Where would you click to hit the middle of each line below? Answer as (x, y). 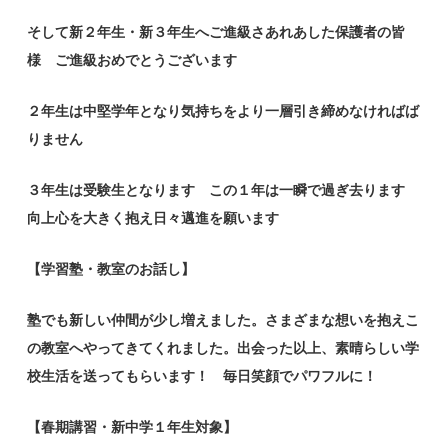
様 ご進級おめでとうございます (132, 60)
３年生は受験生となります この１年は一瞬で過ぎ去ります (223, 190)
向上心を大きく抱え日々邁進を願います (153, 218)
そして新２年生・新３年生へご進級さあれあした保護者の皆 (216, 32)
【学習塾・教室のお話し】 (111, 269)
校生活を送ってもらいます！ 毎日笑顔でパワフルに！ (209, 376)
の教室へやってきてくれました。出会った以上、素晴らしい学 (223, 348)
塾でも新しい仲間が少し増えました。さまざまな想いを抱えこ (223, 320)
